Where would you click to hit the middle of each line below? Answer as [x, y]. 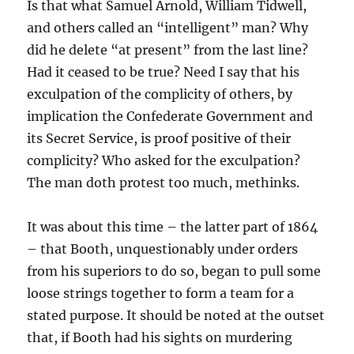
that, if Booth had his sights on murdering [160, 337]
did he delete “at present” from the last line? [168, 50]
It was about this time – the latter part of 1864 [173, 227]
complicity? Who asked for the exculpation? [164, 160]
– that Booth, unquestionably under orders [163, 249]
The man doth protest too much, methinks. [164, 183]
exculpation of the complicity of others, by [160, 94]
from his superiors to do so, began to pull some [174, 271]
